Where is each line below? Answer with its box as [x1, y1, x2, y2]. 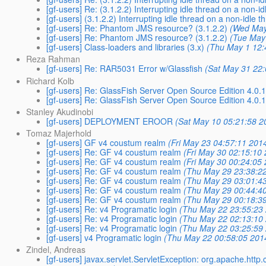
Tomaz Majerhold [26, 127, 92, 139]
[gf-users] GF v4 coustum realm [46, 137, 166, 148]
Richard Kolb [26, 74, 75, 87]
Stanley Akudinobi [26, 105, 94, 118]
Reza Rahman [26, 53, 81, 65]
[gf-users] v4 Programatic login [46, 232, 162, 243]
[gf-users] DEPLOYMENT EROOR [46, 115, 173, 127]
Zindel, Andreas [26, 243, 86, 256]
